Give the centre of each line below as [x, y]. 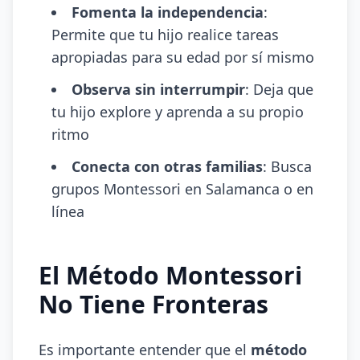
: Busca [287, 166]
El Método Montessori [170, 275]
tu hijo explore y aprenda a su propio [178, 112]
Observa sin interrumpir [158, 89]
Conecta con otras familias [167, 166]
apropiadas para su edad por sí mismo [183, 57]
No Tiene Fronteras [153, 304]
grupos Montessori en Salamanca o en [182, 189]
